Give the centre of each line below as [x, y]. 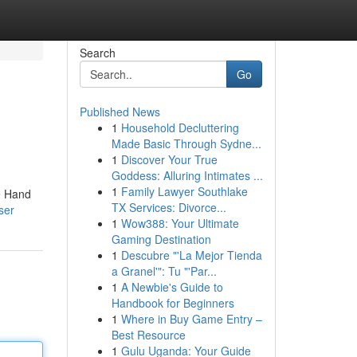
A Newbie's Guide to [172, 287]
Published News [120, 112]
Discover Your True [169, 159]
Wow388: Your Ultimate [180, 223]
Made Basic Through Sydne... [186, 143]
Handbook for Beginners [173, 303]
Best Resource [148, 335]
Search [97, 53]
